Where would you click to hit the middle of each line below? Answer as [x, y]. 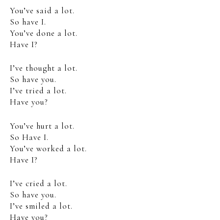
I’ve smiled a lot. [41, 206]
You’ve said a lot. [42, 10]
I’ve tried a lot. [38, 91]
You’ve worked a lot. [48, 148]
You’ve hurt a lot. [42, 126]
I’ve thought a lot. [44, 68]
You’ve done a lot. [44, 33]
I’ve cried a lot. [39, 183]
